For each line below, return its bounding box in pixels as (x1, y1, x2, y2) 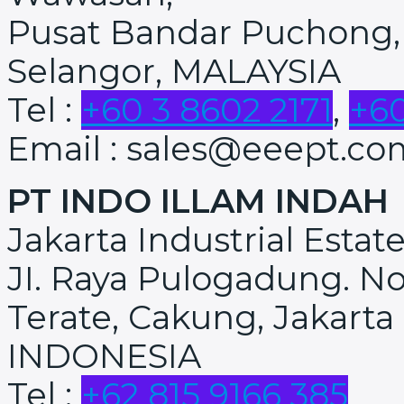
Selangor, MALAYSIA (7, 50, 341, 91)
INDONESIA (7, 335, 201, 376)
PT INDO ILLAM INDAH (7, 180, 389, 221)
